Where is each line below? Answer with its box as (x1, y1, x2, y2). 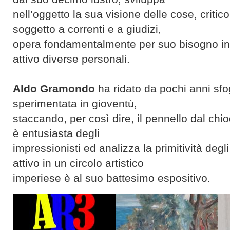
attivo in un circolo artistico (13, 157, 144, 169)
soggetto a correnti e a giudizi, (13, 23, 161, 35)
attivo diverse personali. (13, 53, 130, 65)
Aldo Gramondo (13, 83, 95, 95)
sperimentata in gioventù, (13, 98, 137, 110)
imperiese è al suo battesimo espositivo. (13, 172, 210, 184)
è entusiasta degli (13, 127, 100, 140)
